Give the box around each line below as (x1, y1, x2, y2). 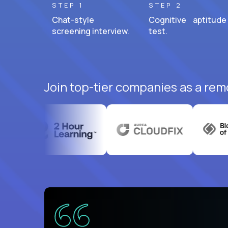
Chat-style (52, 14, 99, 25)
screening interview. (52, 25, 129, 37)
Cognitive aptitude (149, 14, 226, 25)
